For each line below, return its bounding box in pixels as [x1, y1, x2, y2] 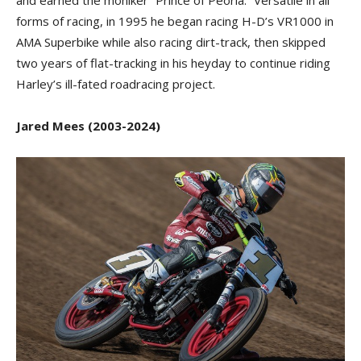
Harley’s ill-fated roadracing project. [16, 76, 215, 92]
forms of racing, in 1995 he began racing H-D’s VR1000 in [16, 13, 334, 29]
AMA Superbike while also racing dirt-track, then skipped [16, 34, 326, 50]
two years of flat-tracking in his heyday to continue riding [16, 55, 330, 71]
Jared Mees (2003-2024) [16, 118, 160, 134]
